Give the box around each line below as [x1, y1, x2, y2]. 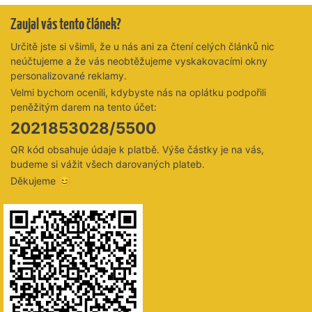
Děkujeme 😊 [10, 174, 70, 187]
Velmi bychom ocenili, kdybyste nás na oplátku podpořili [10, 86, 266, 99]
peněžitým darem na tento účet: [10, 101, 157, 114]
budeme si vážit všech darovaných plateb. [10, 157, 205, 170]
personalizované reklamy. [10, 69, 127, 81]
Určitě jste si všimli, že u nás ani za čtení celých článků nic [10, 40, 274, 52]
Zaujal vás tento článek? [10, 13, 121, 34]
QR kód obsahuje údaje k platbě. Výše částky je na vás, [10, 143, 264, 155]
